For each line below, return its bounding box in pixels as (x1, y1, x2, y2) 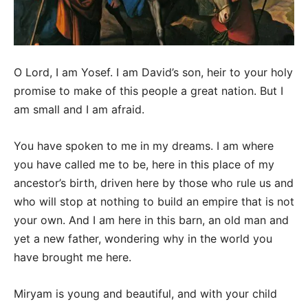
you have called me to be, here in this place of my (14, 157, 274, 172)
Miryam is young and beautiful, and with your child (14, 287, 277, 301)
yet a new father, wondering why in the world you (14, 232, 272, 246)
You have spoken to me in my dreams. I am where (14, 139, 274, 153)
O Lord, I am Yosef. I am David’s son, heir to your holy (14, 65, 293, 80)
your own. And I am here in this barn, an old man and (14, 213, 289, 228)
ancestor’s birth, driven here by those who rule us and (14, 176, 294, 190)
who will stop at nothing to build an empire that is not (14, 195, 294, 209)
